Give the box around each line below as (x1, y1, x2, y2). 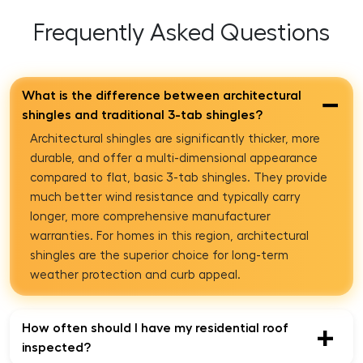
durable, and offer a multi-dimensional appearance (30, 152, 318, 164)
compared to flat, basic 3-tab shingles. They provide (30, 171, 327, 184)
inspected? (22, 340, 91, 354)
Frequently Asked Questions (33, 20, 330, 45)
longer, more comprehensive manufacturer (30, 210, 271, 223)
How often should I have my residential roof (22, 321, 288, 335)
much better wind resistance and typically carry (30, 190, 301, 203)
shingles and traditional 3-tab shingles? (22, 108, 263, 122)
